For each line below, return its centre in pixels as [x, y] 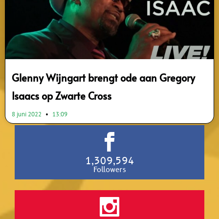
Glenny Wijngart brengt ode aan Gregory [103, 78]
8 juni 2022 [27, 114]
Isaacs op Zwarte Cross [62, 96]
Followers [109, 170]
